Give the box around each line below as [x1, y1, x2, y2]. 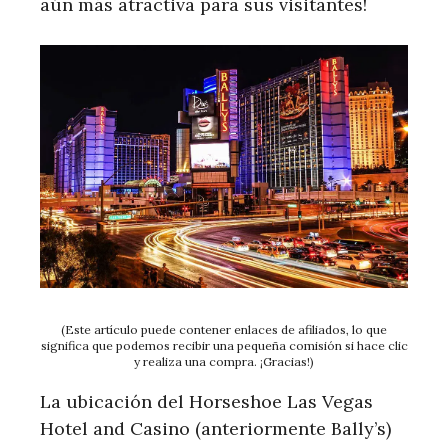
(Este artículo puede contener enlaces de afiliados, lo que [61, 321, 387, 337]
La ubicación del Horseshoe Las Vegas [40, 389, 373, 413]
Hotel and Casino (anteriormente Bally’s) [40, 416, 391, 440]
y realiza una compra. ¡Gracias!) [134, 353, 314, 369]
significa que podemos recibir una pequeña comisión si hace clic [40, 337, 408, 353]
